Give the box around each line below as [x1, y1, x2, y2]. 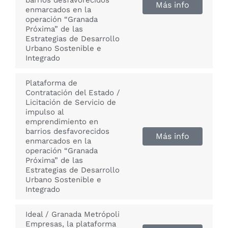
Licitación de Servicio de [25, 98, 116, 107]
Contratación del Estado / [25, 88, 120, 98]
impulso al [25, 107, 64, 117]
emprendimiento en [25, 117, 98, 127]
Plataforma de [25, 78, 77, 88]
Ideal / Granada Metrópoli [25, 210, 120, 219]
